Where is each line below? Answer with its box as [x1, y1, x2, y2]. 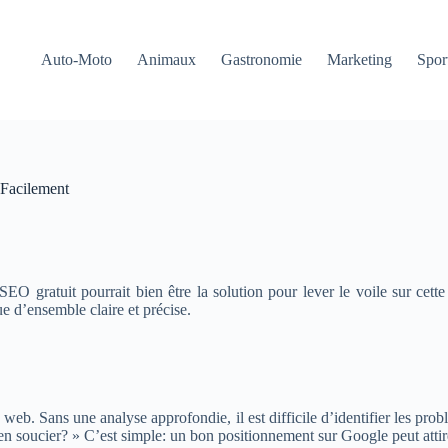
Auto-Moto [41, 51, 113, 68]
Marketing [327, 51, 393, 68]
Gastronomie [221, 51, 303, 68]
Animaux [137, 51, 197, 68]
